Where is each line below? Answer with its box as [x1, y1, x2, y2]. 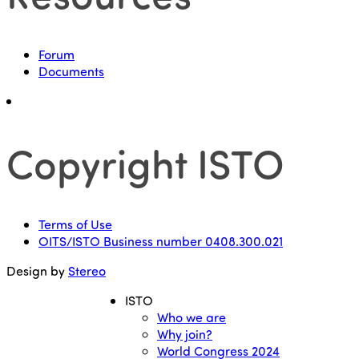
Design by [6, 262, 68, 280]
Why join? [157, 325, 212, 343]
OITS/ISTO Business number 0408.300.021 [38, 232, 283, 250]
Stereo [68, 262, 106, 280]
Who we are [157, 309, 226, 326]
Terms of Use [38, 216, 112, 233]
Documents [38, 63, 104, 80]
